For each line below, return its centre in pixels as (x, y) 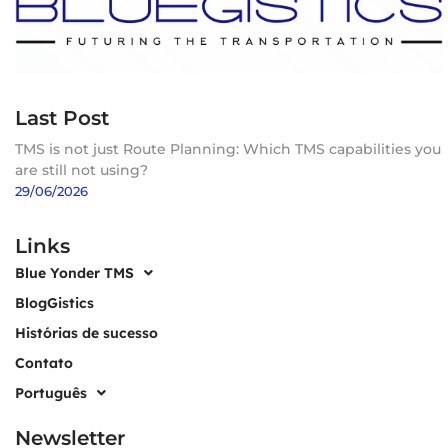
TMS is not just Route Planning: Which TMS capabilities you (228, 148)
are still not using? (81, 169)
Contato (44, 362)
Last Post (62, 117)
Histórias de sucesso (86, 332)
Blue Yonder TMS (74, 272)
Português (51, 392)
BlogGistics (54, 302)
